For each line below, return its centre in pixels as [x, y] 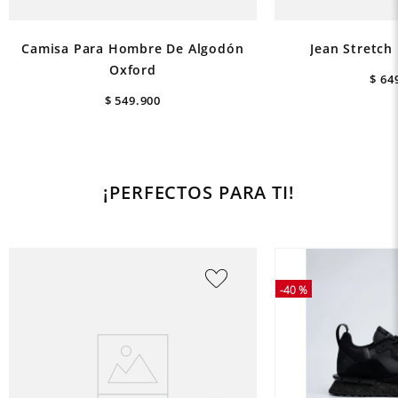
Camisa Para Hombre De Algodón [133, 48]
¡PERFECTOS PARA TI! [199, 192]
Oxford [132, 69]
